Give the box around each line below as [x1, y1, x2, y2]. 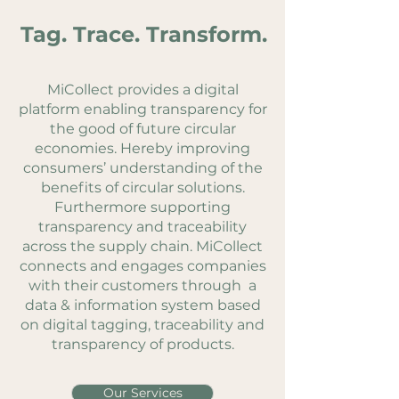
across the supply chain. [22, 238, 196, 255]
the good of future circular [49, 120, 236, 137]
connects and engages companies [19, 257, 266, 274]
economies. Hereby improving [35, 140, 250, 157]
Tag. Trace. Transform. [20, 21, 267, 47]
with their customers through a [28, 277, 256, 294]
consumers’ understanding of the [22, 159, 263, 176]
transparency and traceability [38, 218, 247, 235]
